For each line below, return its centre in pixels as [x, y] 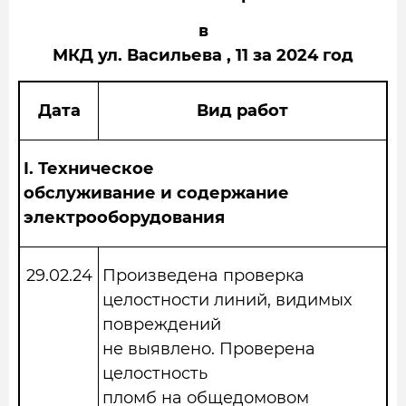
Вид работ [242, 111]
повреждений [162, 324]
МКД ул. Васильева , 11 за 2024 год [203, 55]
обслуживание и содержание [156, 193]
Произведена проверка [203, 275]
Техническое [96, 169]
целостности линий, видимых [227, 300]
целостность [155, 373]
